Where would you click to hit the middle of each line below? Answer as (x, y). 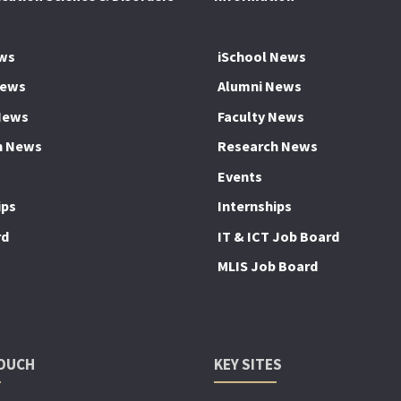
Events (240, 176)
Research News (268, 146)
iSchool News (262, 56)
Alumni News (260, 86)
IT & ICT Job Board (279, 236)
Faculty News (261, 116)
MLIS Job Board (268, 266)
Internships (255, 206)
